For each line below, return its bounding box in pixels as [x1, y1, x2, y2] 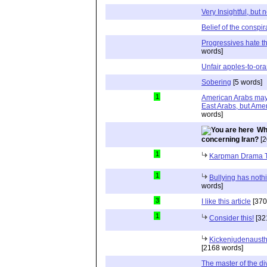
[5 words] [231, 78, 262, 86]
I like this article [201, 197, 251, 206]
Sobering [201, 78, 231, 86]
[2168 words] [201, 244, 243, 252]
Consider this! [209, 214, 254, 222]
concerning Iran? [201, 135, 259, 144]
